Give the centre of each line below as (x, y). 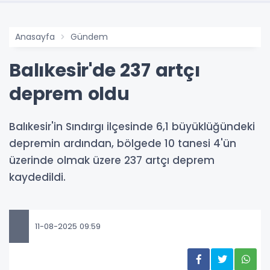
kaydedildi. (37, 177)
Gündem (89, 37)
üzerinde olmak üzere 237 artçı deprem (112, 161)
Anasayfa (35, 37)
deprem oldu (69, 94)
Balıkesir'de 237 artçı (105, 71)
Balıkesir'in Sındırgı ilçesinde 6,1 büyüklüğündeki (132, 127)
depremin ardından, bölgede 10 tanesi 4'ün (123, 144)
